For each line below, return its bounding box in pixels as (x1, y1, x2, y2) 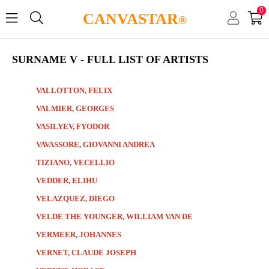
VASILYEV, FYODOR (36, 121, 109, 131)
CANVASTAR (82, 10, 178, 28)
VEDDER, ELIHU (36, 175, 97, 185)
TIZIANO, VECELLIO (36, 157, 115, 167)
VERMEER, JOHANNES (36, 229, 121, 239)
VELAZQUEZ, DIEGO (36, 193, 115, 203)
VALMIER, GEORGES (36, 103, 114, 113)
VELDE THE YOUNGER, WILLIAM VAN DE (36, 211, 193, 221)
